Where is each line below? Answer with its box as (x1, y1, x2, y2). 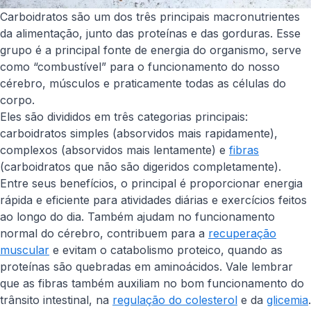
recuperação (208, 226, 276, 240)
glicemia (267, 293, 308, 307)
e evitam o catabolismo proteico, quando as (49, 243, 283, 257)
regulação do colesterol (112, 293, 237, 307)
